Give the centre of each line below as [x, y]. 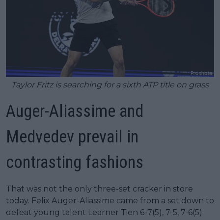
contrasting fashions [75, 163]
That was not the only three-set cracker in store [99, 189]
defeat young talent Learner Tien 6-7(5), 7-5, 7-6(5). [105, 213]
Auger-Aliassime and [75, 111]
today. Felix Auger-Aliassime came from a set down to [110, 201]
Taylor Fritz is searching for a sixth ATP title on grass [110, 85]
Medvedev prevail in [72, 137]
